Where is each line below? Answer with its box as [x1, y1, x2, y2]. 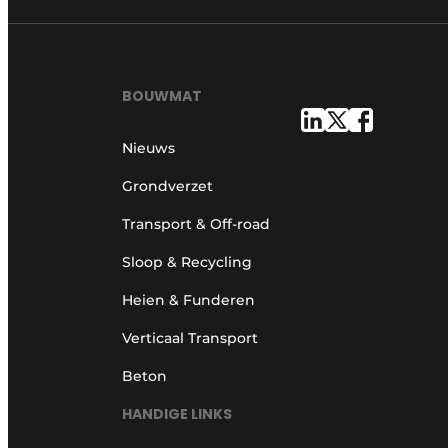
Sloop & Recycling [122, 252, 252, 271]
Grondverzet [122, 176, 213, 195]
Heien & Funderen [122, 290, 255, 309]
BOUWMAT [122, 85, 202, 106]
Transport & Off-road [122, 214, 270, 233]
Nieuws [122, 138, 175, 157]
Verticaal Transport [122, 328, 258, 347]
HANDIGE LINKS [122, 404, 232, 425]
